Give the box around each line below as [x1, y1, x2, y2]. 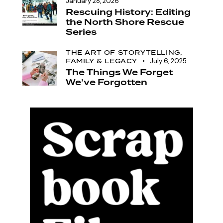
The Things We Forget [66, 66, 173, 79]
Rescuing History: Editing [66, 6, 191, 19]
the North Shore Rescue [66, 16, 184, 29]
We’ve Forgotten [66, 76, 147, 89]
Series [66, 26, 97, 39]
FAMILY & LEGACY [66, 56, 137, 65]
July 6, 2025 [149, 56, 187, 65]
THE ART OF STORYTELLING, [66, 48, 182, 57]
